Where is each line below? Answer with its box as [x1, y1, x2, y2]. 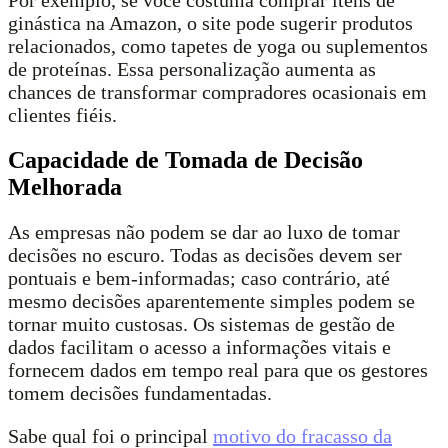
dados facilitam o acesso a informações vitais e [8, 336, 391, 359]
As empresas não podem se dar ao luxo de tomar [8, 221, 400, 244]
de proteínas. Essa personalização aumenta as [8, 58, 376, 81]
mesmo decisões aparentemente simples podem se [8, 290, 415, 313]
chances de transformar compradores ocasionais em [8, 81, 427, 104]
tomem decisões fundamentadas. [8, 382, 272, 405]
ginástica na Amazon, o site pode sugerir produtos [8, 12, 413, 35]
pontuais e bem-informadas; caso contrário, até [8, 267, 390, 290]
